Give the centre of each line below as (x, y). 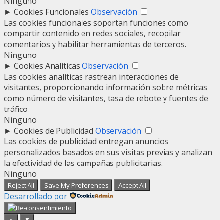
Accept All (132, 185)
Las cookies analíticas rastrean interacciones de (91, 77)
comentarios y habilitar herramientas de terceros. (95, 44)
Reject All (21, 185)
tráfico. (16, 109)
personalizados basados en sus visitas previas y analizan (108, 152)
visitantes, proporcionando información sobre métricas (106, 88)
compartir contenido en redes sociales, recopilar (92, 34)
